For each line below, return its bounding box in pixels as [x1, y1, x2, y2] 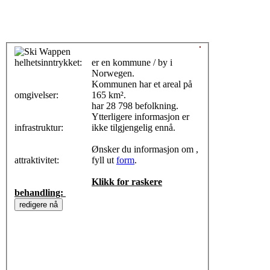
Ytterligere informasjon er [92, 111, 189, 122]
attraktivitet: [14, 155, 61, 166]
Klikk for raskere [92, 177, 162, 187]
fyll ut [92, 155, 116, 166]
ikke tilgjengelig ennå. [92, 122, 178, 133]
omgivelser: [14, 90, 61, 101]
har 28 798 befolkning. [92, 101, 181, 111]
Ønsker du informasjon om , [92, 144, 198, 155]
